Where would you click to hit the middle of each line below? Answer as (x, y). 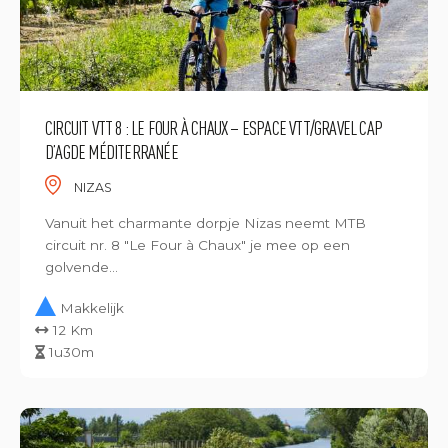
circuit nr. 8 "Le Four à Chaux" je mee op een (197, 245)
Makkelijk (92, 308)
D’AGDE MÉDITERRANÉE (111, 151)
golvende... (81, 267)
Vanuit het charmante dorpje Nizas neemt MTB (205, 223)
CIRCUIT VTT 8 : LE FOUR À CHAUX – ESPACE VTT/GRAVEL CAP (214, 127)
